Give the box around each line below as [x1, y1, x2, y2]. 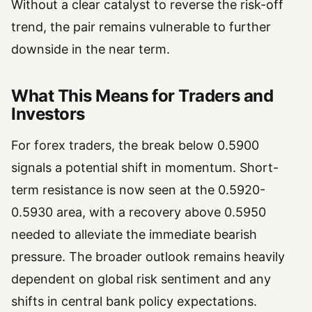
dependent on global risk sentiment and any [11, 271, 271, 286]
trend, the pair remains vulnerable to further [11, 19, 271, 34]
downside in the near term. [11, 42, 170, 56]
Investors [11, 104, 85, 125]
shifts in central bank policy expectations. [11, 293, 257, 309]
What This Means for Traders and [11, 86, 274, 107]
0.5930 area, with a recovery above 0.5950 [11, 204, 266, 219]
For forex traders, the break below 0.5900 [11, 137, 259, 153]
